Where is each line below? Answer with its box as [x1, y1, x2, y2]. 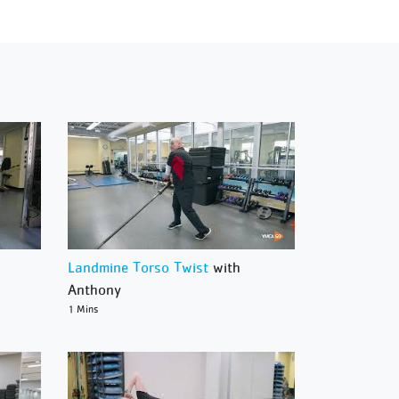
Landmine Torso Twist [68, 258, 208, 277]
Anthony [68, 281, 121, 299]
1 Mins [68, 303, 98, 316]
